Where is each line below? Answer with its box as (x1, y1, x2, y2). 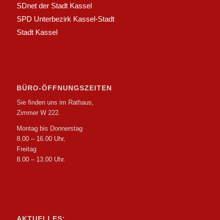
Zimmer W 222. (16, 109, 60, 116)
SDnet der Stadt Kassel (16, 1, 92, 10)
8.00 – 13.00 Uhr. (16, 155, 65, 163)
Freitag (16, 145, 36, 153)
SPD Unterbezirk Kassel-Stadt (16, 15, 114, 24)
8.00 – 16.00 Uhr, (16, 135, 65, 142)
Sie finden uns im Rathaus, (16, 98, 94, 106)
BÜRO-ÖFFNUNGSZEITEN (16, 83, 112, 92)
